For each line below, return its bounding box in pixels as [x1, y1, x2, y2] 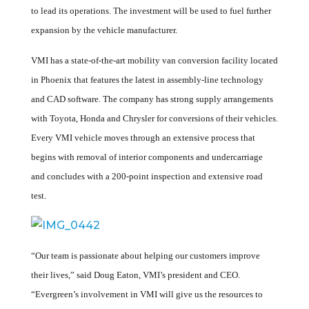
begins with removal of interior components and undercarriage [30, 152, 263, 162]
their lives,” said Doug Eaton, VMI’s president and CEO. [30, 270, 240, 280]
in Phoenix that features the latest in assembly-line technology [30, 74, 263, 85]
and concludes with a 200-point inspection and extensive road [30, 171, 263, 181]
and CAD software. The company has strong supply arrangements [30, 94, 273, 104]
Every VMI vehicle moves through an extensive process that [30, 132, 255, 143]
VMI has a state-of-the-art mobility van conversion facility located [30, 55, 278, 66]
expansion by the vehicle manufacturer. [30, 25, 179, 35]
